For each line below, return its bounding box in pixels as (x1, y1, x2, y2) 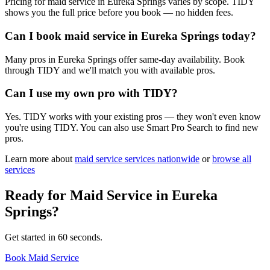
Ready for (5, 187, 70, 203)
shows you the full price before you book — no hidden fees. (5, 7, 233, 18)
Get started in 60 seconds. (5, 231, 102, 242)
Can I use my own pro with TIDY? (5, 87, 178, 100)
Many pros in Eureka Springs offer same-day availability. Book (5, 54, 245, 64)
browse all (212, 154, 251, 165)
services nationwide (122, 154, 199, 165)
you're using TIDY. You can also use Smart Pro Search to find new (5, 122, 259, 133)
